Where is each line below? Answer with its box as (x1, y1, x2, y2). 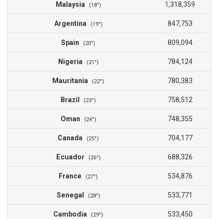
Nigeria (58, 58, 87, 66)
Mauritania (52, 77, 92, 85)
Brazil (61, 96, 84, 104)
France (59, 172, 86, 180)
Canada (58, 134, 87, 142)
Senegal (56, 191, 88, 199)
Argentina (54, 20, 90, 28)
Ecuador (56, 153, 88, 161)
